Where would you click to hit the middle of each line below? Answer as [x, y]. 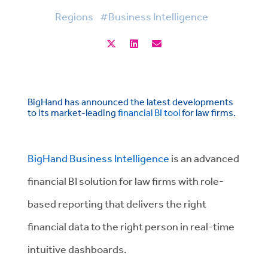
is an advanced [204, 158]
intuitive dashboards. [77, 249]
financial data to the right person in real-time [131, 226]
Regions [74, 16]
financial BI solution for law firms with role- [126, 181]
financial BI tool [149, 112]
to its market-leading [73, 112]
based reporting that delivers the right [117, 203]
